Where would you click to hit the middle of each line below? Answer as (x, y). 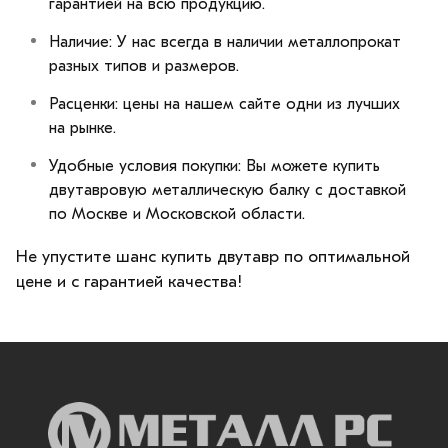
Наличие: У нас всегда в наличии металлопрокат (225, 41)
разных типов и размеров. (144, 65)
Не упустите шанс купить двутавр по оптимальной (213, 256)
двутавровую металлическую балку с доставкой (227, 189)
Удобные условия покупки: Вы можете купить (214, 165)
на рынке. (82, 127)
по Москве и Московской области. (177, 213)
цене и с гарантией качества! (129, 281)
